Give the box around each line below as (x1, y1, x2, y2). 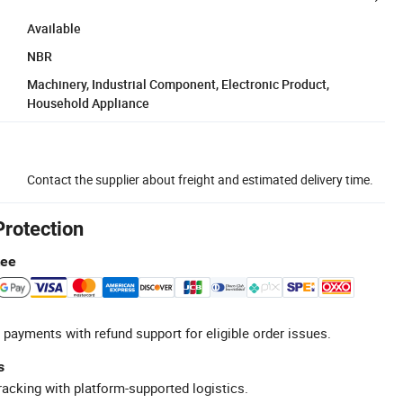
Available (27, 19, 81, 37)
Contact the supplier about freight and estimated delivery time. (27, 170, 373, 188)
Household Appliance (27, 94, 149, 112)
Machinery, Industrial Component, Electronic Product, (27, 75, 329, 93)
